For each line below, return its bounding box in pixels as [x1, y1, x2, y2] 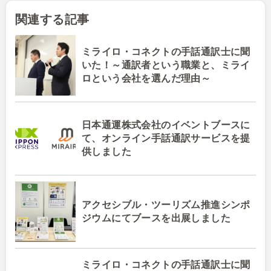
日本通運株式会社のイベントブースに [82, 119, 250, 130]
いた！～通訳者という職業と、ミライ [82, 59, 250, 70]
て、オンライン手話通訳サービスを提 [82, 132, 250, 143]
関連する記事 [15, 12, 90, 26]
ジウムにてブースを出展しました [82, 212, 230, 223]
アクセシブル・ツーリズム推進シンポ [82, 199, 250, 210]
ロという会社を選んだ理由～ [82, 73, 211, 83]
